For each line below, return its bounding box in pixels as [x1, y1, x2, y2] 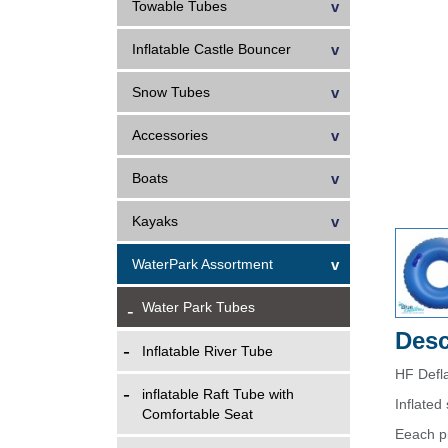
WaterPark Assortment [132, 256, 273, 272]
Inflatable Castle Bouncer [132, 41, 291, 57]
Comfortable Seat [142, 406, 253, 422]
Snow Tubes [132, 84, 210, 100]
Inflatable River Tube [142, 343, 273, 359]
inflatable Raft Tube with [142, 386, 294, 402]
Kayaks [132, 213, 178, 229]
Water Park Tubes [142, 299, 255, 315]
